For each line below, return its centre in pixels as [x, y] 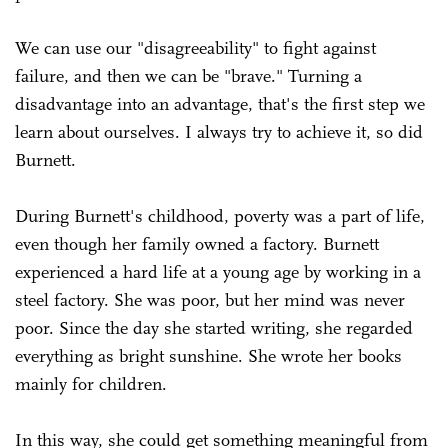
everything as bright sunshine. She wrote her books [208, 355]
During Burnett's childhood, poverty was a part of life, [220, 215]
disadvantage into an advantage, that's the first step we [220, 103]
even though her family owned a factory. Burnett [197, 243]
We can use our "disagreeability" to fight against [195, 47]
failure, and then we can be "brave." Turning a [188, 75]
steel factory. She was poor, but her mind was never [210, 299]
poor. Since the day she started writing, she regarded [214, 327]
